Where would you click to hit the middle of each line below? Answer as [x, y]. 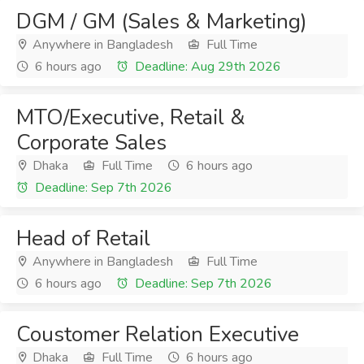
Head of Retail [83, 238]
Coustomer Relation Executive [158, 334]
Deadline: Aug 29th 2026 [206, 67]
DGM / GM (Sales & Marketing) [162, 22]
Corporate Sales [91, 143]
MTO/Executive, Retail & [131, 117]
